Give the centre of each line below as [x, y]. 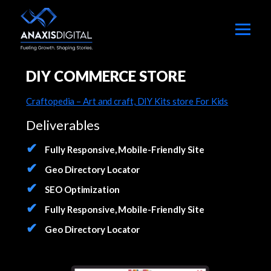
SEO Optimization [81, 189]
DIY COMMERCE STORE [106, 76]
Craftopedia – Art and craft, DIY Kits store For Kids [127, 101]
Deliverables [63, 125]
